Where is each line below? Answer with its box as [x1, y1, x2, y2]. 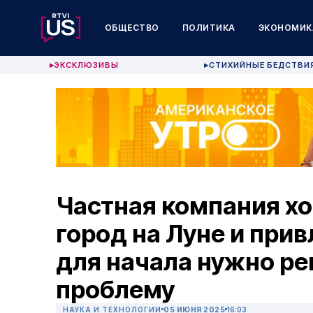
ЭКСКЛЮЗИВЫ [54, 60, 119, 70]
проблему [56, 275, 175, 305]
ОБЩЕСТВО [104, 22, 159, 33]
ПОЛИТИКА [182, 22, 235, 33]
